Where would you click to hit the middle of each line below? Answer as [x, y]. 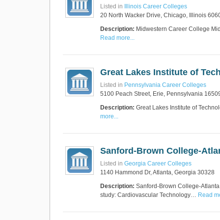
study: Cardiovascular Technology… [149, 195]
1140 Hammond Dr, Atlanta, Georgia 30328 [157, 172]
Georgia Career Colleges [158, 164]
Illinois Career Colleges [156, 6]
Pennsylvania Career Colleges [165, 85]
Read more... [117, 38]
